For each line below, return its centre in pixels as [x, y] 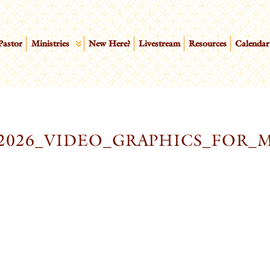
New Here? [109, 44]
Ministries [50, 44]
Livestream [160, 44]
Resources [208, 44]
